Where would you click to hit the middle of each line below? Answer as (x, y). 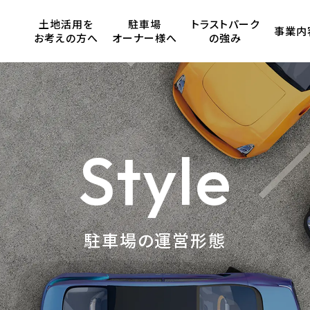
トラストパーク (226, 25)
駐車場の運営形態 (155, 240)
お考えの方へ (66, 38)
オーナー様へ (145, 38)
